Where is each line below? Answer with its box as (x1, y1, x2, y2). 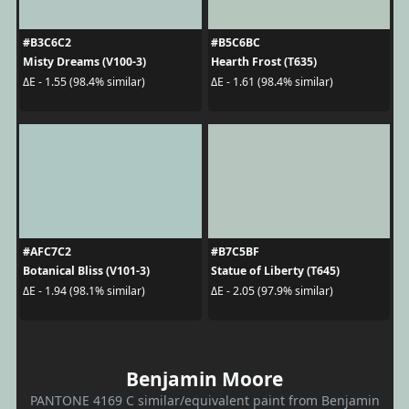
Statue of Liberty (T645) (211, 263, 340, 278)
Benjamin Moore (126, 366, 283, 392)
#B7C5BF (211, 244, 259, 259)
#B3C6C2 (22, 35, 71, 50)
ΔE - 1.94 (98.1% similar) (22, 282, 145, 299)
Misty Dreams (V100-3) (22, 54, 146, 69)
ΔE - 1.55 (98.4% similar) (22, 73, 145, 89)
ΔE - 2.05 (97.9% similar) (211, 282, 333, 299)
